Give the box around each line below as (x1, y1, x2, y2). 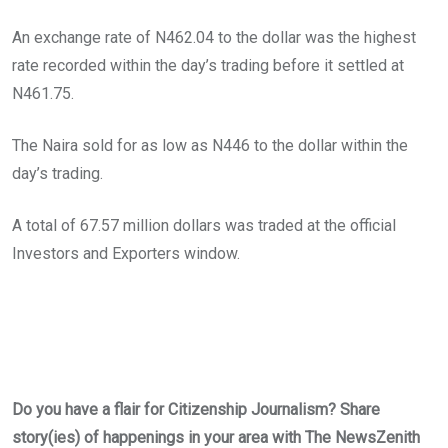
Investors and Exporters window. (12, 244, 240, 264)
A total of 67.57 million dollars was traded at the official (12, 216, 396, 236)
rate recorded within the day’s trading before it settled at (12, 56, 404, 76)
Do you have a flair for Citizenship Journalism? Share (12, 400, 380, 420)
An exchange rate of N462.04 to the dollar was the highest (12, 28, 416, 48)
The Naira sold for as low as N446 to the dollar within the (12, 136, 408, 156)
